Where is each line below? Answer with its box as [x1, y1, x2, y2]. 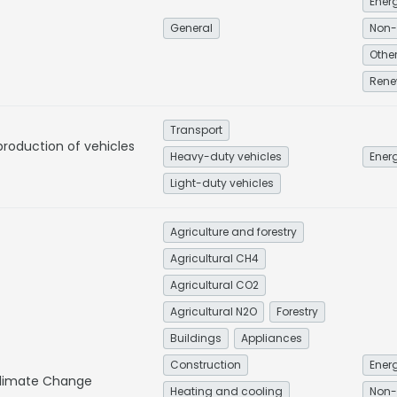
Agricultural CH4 [170, 251, 259, 266]
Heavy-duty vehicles [170, 149, 282, 164]
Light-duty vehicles [170, 175, 274, 191]
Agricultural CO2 [170, 277, 259, 292]
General [170, 20, 213, 35]
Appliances [241, 331, 302, 346]
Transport [170, 122, 222, 137]
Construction [170, 357, 241, 372]
